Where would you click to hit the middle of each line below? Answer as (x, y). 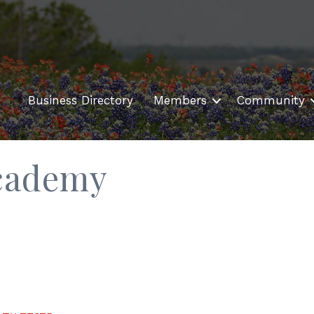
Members (180, 101)
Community (271, 101)
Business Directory (81, 101)
